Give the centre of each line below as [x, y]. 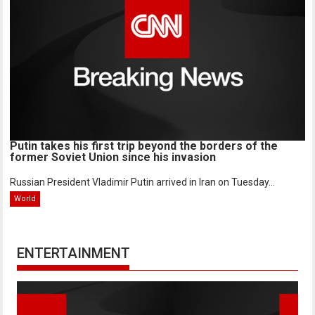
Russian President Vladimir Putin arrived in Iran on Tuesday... [143, 182]
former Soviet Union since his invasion [113, 157]
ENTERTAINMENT [74, 253]
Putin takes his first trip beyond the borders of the [144, 146]
